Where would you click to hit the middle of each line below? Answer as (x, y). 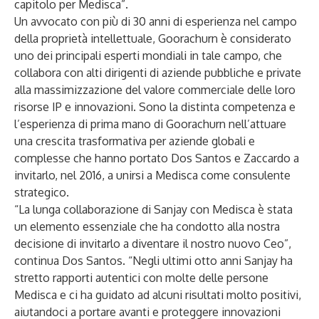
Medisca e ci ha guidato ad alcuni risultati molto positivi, (158, 295)
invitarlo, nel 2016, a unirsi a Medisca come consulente (152, 175)
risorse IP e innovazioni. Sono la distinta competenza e (155, 107)
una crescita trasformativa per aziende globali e (135, 141)
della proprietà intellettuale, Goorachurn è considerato (153, 38)
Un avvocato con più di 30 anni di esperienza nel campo (156, 21)
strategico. (42, 192)
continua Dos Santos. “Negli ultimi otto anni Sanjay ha (153, 261)
